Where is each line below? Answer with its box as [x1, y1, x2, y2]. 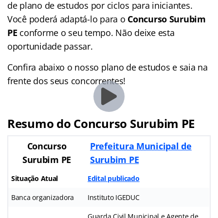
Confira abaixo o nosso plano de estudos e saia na [7, 61, 208, 73]
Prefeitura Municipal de [90, 140, 192, 152]
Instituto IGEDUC [88, 192, 140, 202]
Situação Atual [11, 173, 58, 183]
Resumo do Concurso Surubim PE [7, 115, 195, 131]
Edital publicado [88, 173, 140, 183]
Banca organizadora [11, 192, 74, 202]
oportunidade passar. [7, 40, 93, 52]
